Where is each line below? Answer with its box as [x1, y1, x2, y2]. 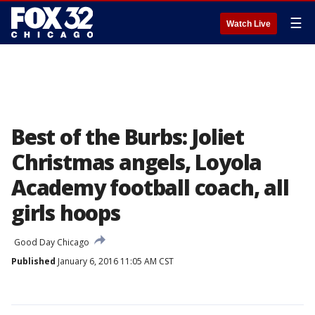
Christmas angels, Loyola [11, 148, 262, 176]
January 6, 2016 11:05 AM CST [56, 255, 174, 267]
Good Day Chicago [14, 236, 89, 248]
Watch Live [226, 19, 271, 29]
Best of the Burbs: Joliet [11, 122, 244, 151]
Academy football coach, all [11, 173, 289, 202]
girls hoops [11, 198, 120, 227]
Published [11, 255, 56, 267]
